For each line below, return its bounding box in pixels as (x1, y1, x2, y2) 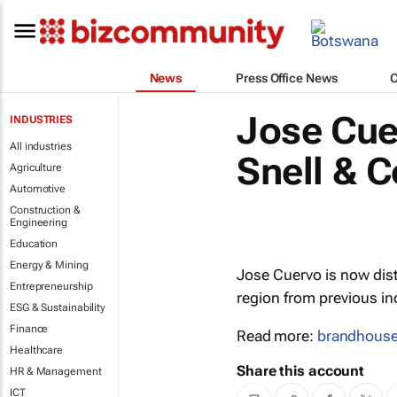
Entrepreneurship (10, 280, 93, 292)
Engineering (10, 216, 67, 229)
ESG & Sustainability (10, 301, 105, 314)
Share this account (236, 362, 365, 379)
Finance (10, 323, 49, 335)
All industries (10, 140, 72, 152)
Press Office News (236, 70, 338, 85)
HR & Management (10, 365, 102, 378)
